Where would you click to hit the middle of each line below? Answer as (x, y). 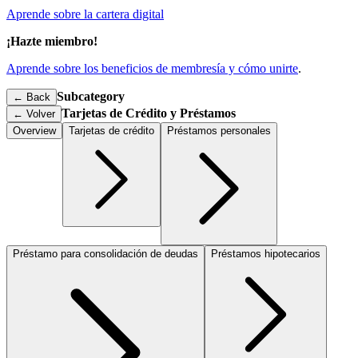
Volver (41, 114)
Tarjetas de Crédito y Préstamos (149, 113)
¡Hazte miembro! (52, 41)
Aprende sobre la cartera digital (85, 14)
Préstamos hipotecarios (266, 254)
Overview (34, 131)
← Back (32, 97)
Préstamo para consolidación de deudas (105, 254)
